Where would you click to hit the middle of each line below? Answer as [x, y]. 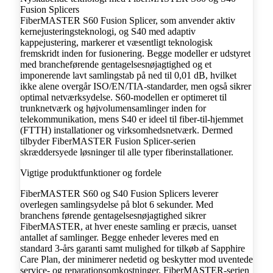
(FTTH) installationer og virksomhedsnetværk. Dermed [126, 130]
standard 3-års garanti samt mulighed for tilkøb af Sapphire [133, 249]
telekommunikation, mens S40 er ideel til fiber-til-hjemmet [132, 119]
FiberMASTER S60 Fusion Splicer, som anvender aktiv [128, 21]
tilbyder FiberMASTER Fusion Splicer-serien [108, 141]
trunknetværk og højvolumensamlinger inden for [113, 108]
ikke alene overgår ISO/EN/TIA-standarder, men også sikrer [136, 87]
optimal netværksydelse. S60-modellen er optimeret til [123, 97]
